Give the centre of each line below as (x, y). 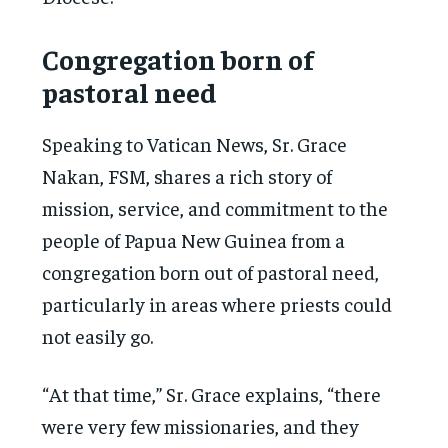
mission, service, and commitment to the (215, 207)
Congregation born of (178, 58)
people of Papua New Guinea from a (194, 239)
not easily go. (98, 335)
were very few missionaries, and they (201, 425)
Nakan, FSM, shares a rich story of (187, 175)
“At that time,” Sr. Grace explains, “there (212, 393)
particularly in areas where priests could (217, 303)
